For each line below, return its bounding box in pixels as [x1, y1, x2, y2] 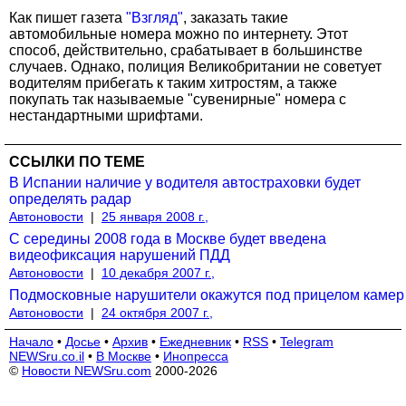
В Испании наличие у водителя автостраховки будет [9, 174, 361, 190]
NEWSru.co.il [9, 348, 84, 363]
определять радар [9, 190, 131, 207]
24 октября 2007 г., [101, 304, 213, 320]
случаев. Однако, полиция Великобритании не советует [9, 58, 382, 74]
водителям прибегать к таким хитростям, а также [9, 74, 337, 91]
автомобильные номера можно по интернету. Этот [9, 25, 348, 42]
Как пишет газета [9, 9, 126, 25]
